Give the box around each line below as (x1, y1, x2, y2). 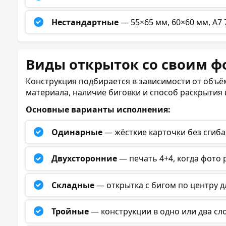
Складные (51, 179, 95, 191)
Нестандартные (51, 16, 119, 28)
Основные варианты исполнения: (26, 103, 171, 115)
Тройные (51, 206, 89, 217)
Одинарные (51, 127, 103, 138)
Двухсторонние (51, 153, 118, 164)
